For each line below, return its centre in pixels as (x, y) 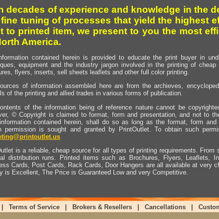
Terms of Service (34, 207)
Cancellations (165, 207)
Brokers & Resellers (102, 207)
